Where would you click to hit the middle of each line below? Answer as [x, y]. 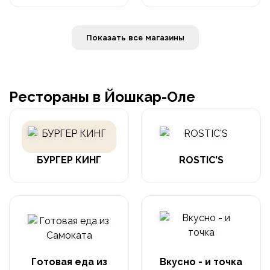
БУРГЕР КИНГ [69, 160]
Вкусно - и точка [201, 262]
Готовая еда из [69, 262]
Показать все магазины [165, 38]
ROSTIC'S [201, 160]
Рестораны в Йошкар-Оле [102, 97]
